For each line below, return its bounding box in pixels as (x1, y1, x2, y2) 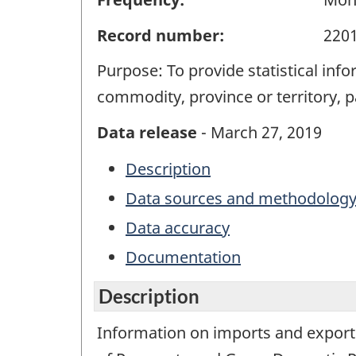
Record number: (97, 24, 224, 46)
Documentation (126, 246, 241, 269)
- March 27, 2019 (197, 121, 322, 143)
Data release (97, 121, 197, 143)
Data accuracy (126, 217, 230, 239)
